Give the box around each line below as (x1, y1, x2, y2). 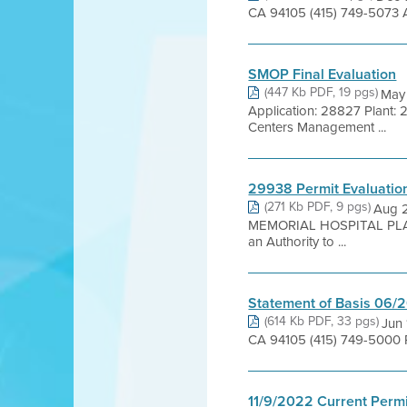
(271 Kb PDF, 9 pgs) (264, 197, 372, 216)
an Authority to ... (248, 232, 347, 252)
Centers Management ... (248, 117, 387, 137)
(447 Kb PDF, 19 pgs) (264, 83, 379, 102)
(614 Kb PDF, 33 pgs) (264, 312, 380, 331)
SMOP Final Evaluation (248, 64, 397, 84)
